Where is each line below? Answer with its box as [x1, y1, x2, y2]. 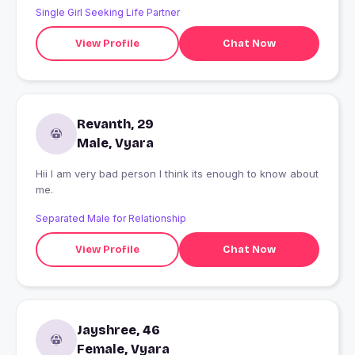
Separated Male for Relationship [36, 212, 186, 225]
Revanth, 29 [77, 116, 154, 132]
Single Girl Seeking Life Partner [36, 6, 180, 19]
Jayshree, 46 [77, 323, 160, 338]
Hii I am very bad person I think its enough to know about [36, 167, 206, 181]
